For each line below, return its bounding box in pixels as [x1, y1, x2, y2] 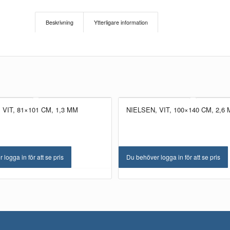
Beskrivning [46, 18, 74, 26]
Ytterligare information [94, 18, 148, 26]
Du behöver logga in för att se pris [126, 152, 221, 161]
